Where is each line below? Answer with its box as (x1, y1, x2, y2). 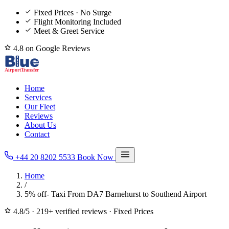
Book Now (77, 153, 116, 162)
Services (25, 93, 52, 102)
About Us (25, 121, 56, 129)
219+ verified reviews (36, 207, 107, 216)
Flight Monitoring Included (34, 17, 121, 26)
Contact (25, 130, 50, 139)
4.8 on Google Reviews (11, 44, 90, 53)
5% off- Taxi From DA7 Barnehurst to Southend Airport (25, 190, 207, 198)
